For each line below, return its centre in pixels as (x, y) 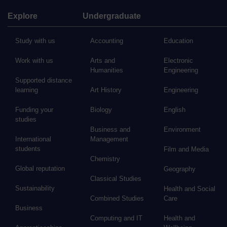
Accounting (106, 41)
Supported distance (44, 81)
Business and (110, 130)
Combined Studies (117, 199)
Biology (101, 110)
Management (109, 139)
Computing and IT (116, 218)
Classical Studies (116, 179)
